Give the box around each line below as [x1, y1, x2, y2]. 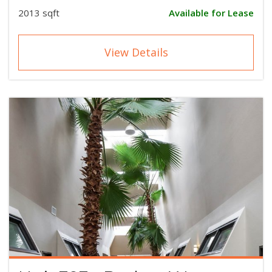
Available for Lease [169, 6, 254, 19]
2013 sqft [18, 6, 59, 19]
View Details [104, 44, 168, 59]
